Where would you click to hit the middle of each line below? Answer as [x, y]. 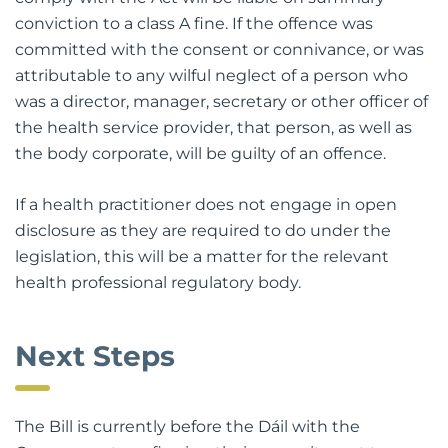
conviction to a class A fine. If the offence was [194, 23]
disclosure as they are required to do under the [203, 230]
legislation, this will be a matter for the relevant [202, 256]
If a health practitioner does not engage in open [206, 204]
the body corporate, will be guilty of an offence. [200, 153]
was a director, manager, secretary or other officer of [221, 101]
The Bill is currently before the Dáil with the [187, 426]
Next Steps [95, 355]
